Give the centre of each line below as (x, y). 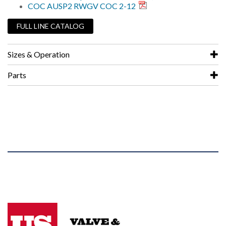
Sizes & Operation (39, 54)
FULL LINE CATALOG (50, 26)
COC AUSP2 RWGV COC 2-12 (82, 6)
